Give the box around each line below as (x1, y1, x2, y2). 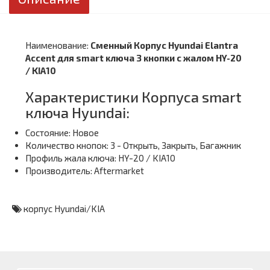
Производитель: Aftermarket (25, 165, 144, 176)
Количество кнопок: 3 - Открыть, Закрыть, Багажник (25, 140, 241, 151)
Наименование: (25, 40, 90, 51)
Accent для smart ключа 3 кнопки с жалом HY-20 (25, 52, 242, 63)
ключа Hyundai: (25, 104, 130, 121)
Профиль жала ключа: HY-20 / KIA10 (25, 152, 175, 163)
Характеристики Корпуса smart (25, 88, 242, 105)
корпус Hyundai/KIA (24, 203, 105, 214)
